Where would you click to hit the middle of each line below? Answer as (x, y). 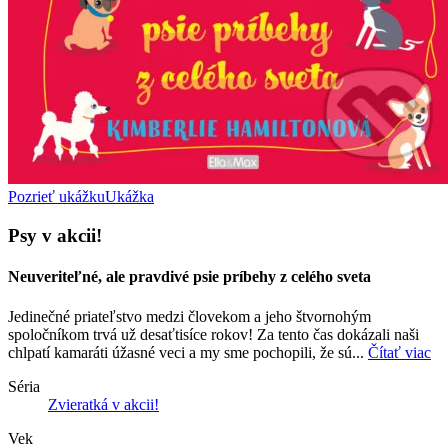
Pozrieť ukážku (56, 197)
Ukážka (129, 197)
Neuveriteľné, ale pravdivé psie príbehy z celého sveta (189, 277)
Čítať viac (399, 352)
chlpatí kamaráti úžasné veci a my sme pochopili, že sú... (188, 352)
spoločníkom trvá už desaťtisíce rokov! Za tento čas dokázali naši (213, 334)
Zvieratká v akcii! (103, 404)
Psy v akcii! (55, 236)
